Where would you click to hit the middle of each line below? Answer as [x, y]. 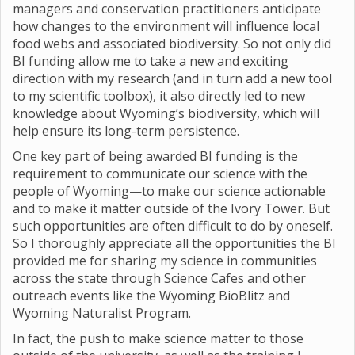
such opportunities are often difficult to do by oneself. [173, 225]
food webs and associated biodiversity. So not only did [172, 43]
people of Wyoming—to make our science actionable [169, 191]
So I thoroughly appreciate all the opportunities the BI [174, 243]
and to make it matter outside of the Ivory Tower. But [171, 208]
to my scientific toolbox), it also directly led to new [159, 95]
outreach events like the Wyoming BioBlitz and [151, 295]
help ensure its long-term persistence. [126, 130]
